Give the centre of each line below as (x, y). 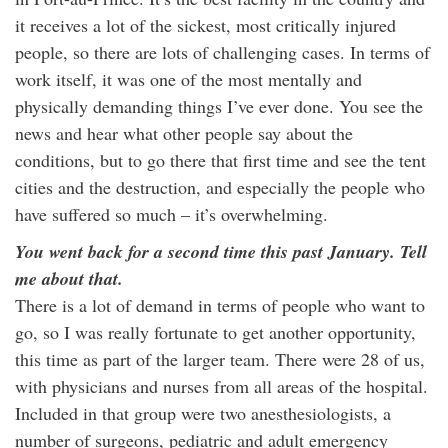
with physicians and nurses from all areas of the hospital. (221, 386)
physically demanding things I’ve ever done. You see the (219, 106)
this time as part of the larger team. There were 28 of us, (220, 359)
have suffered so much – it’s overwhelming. (171, 214)
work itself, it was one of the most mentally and (188, 79)
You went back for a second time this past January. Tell (221, 251)
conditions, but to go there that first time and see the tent (220, 160)
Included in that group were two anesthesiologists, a (203, 413)
